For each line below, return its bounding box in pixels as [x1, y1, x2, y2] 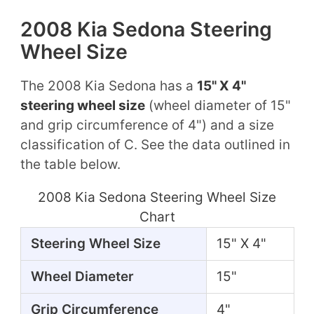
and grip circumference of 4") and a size [20, 116, 274, 133]
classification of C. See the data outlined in [20, 136, 290, 153]
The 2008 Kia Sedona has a [20, 77, 197, 94]
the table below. [20, 156, 121, 172]
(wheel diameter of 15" [144, 97, 291, 114]
